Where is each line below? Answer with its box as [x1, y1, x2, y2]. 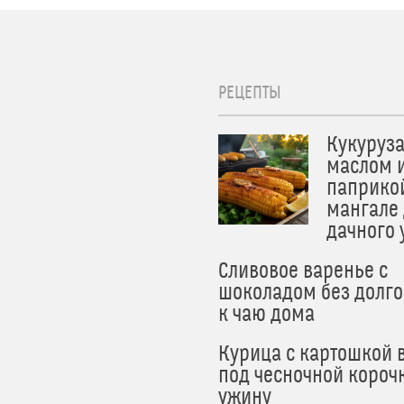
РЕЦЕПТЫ [218, 82, 281, 104]
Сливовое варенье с [218, 259, 388, 284]
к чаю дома [218, 302, 315, 327]
